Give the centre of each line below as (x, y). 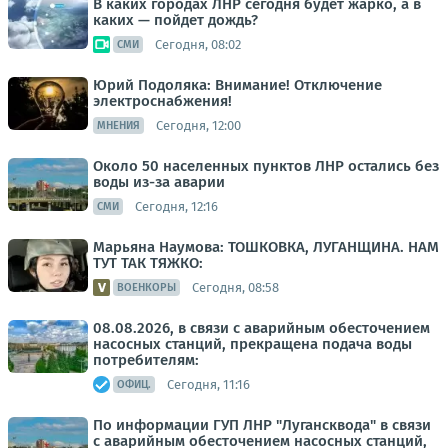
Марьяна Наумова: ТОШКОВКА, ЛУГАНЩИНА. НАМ (266, 247)
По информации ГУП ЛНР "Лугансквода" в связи (262, 425)
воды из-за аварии (159, 182)
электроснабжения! (162, 101)
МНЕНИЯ (118, 125)
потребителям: (146, 360)
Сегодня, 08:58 (235, 287)
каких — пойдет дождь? (175, 20)
